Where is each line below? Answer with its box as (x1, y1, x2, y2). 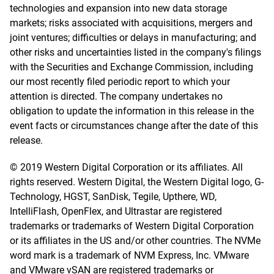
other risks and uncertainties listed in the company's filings (10, 46, 261, 58)
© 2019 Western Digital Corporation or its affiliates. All (10, 161, 243, 173)
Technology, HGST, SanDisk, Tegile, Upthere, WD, (10, 191, 217, 202)
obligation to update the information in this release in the (10, 105, 254, 117)
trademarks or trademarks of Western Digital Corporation (10, 220, 254, 232)
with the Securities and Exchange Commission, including (10, 61, 253, 73)
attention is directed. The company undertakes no (10, 91, 223, 102)
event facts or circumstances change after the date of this (10, 120, 258, 131)
